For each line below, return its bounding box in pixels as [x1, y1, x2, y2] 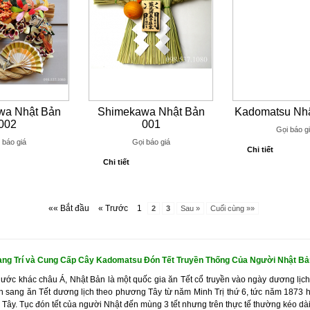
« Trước [98, 203, 128, 213]
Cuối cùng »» [210, 204, 255, 212]
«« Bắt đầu [48, 203, 89, 213]
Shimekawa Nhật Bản [97, 106, 205, 118]
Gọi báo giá [131, 138, 170, 146]
